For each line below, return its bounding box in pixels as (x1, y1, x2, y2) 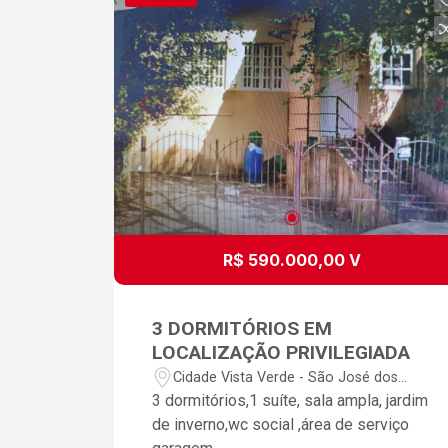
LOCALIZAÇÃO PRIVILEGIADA (152, 341, 411, 365)
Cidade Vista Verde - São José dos (173, 368, 399, 386)
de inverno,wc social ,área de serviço (152, 415, 410, 435)
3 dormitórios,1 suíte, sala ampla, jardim (152, 391, 429, 411)
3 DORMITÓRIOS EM (152, 317, 333, 341)
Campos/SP (173, 389, 252, 407)
